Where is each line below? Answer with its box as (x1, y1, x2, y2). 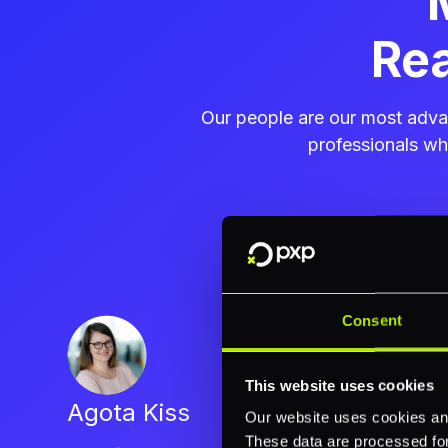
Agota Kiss (67, 398, 191, 428)
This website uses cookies (244, 376, 434, 394)
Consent (342, 311, 402, 329)
